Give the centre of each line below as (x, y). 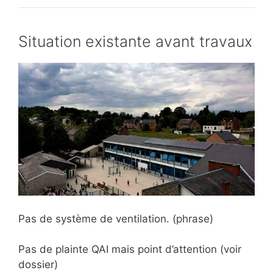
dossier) (38, 265)
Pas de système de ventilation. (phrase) (116, 218)
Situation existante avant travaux (135, 41)
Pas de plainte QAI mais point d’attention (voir (130, 250)
